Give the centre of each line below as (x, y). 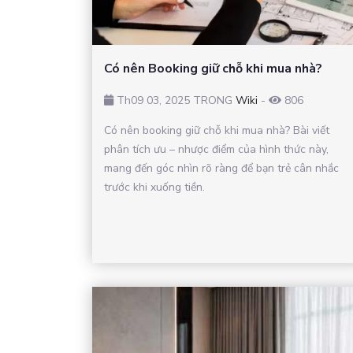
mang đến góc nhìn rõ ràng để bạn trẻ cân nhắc (221, 169)
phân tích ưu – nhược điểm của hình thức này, (216, 150)
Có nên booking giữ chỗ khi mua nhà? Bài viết (217, 131)
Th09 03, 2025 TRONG (175, 101)
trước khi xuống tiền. (154, 188)
